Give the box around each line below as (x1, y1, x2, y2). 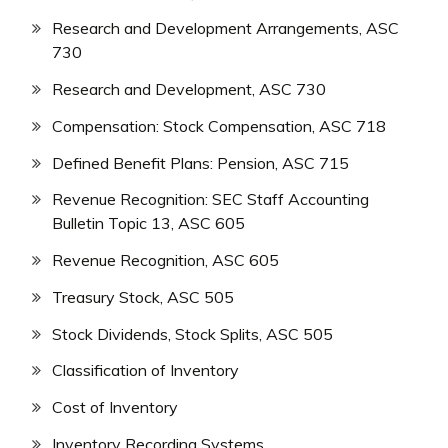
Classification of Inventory (52, 360, 239, 381)
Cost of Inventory (52, 397, 178, 418)
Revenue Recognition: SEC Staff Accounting (52, 189, 369, 210)
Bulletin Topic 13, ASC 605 (52, 213, 245, 234)
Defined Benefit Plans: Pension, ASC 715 (52, 152, 349, 173)
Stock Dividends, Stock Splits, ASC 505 (52, 323, 333, 344)
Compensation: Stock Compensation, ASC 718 (52, 115, 386, 136)
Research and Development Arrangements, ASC (52, 18, 399, 39)
